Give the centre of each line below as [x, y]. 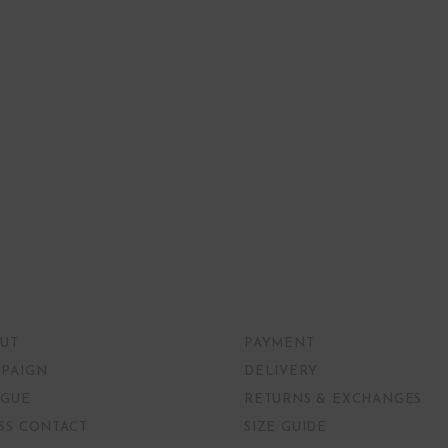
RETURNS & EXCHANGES [333, 399]
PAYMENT [279, 343]
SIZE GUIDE [285, 427]
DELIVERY [281, 371]
